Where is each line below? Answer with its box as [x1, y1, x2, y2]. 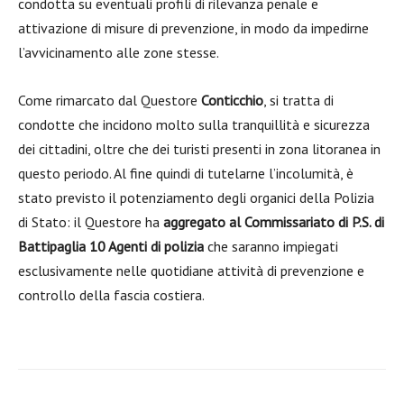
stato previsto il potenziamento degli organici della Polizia [18, 188, 374, 207]
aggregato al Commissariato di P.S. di [163, 213, 384, 231]
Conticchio [201, 91, 263, 109]
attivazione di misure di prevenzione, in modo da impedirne [18, 19, 369, 37]
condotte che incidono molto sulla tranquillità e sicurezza [18, 115, 370, 133]
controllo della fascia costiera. [18, 286, 205, 304]
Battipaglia [18, 237, 86, 255]
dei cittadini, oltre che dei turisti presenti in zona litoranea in [18, 140, 381, 158]
